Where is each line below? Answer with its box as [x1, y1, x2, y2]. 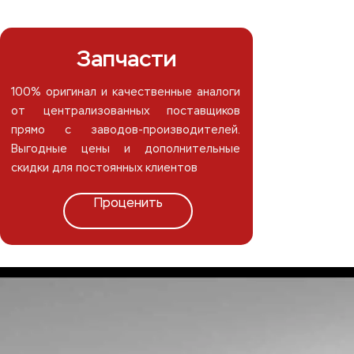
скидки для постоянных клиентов [11, 163, 198, 175]
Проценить [93, 198, 163, 211]
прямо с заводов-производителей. [11, 125, 240, 137]
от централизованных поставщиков [11, 106, 240, 118]
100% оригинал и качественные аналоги [11, 87, 240, 99]
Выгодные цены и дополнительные [11, 144, 240, 156]
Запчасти [76, 45, 177, 73]
